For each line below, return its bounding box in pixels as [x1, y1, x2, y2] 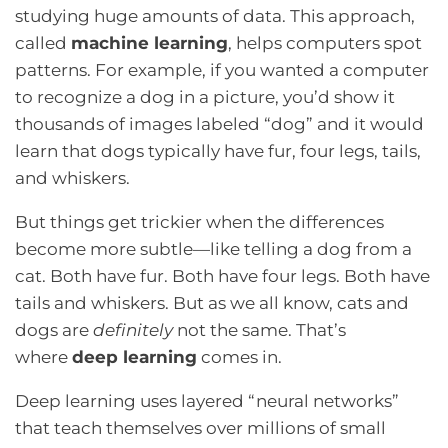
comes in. [197, 347, 282, 367]
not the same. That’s [177, 320, 346, 340]
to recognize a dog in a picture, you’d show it [15, 87, 395, 107]
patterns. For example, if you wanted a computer [15, 60, 429, 80]
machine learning [71, 33, 228, 53]
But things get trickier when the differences [15, 212, 384, 232]
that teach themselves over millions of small [15, 418, 386, 438]
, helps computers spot [228, 33, 422, 53]
